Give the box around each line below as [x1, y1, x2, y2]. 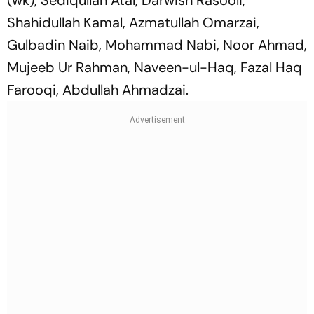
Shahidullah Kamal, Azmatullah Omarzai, [7, 13, 259, 32]
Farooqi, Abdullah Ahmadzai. [7, 80, 189, 99]
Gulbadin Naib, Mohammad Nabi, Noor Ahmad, [7, 35, 307, 54]
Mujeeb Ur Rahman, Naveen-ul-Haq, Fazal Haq [7, 57, 302, 76]
